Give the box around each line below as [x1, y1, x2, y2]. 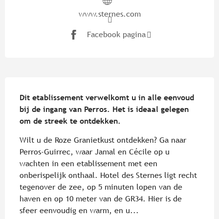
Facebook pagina [87, 30, 146, 40]
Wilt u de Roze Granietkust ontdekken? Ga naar [20, 135, 186, 145]
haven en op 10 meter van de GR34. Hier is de [20, 194, 182, 203]
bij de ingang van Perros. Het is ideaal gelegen [20, 104, 189, 114]
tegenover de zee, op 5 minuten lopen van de [20, 182, 182, 192]
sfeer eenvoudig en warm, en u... [20, 205, 139, 215]
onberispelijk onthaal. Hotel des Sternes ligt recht [20, 170, 197, 180]
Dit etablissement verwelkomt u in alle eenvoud [20, 92, 194, 102]
